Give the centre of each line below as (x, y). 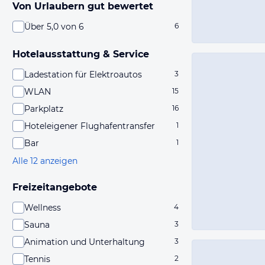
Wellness (43, 208)
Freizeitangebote (55, 187)
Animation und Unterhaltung (85, 242)
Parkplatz (44, 109)
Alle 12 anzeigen (45, 161)
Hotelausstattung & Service (81, 54)
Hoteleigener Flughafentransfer (90, 126)
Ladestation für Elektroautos (83, 75)
